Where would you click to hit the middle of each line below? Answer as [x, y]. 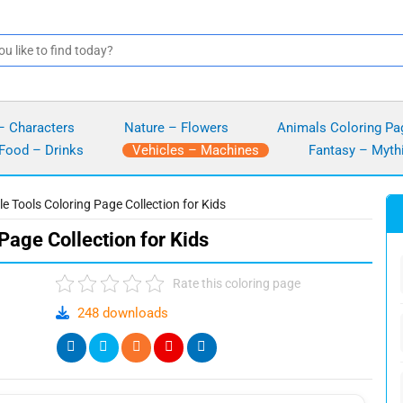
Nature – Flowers [176, 127]
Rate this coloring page [236, 284]
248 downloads [121, 313]
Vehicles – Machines [196, 150]
